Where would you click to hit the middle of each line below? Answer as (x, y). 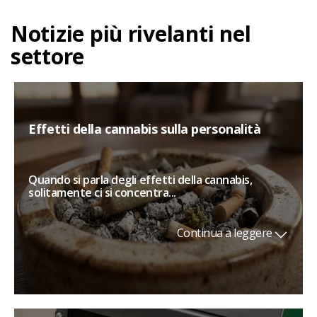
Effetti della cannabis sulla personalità (145, 129)
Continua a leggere (224, 232)
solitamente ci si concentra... (102, 192)
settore (48, 57)
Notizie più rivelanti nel (131, 34)
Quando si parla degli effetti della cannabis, (140, 179)
